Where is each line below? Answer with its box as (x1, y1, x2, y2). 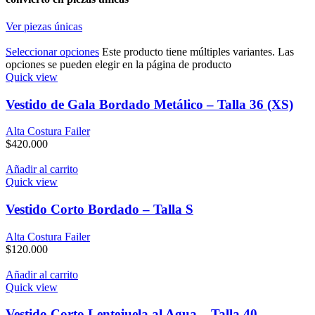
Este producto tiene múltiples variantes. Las (102, 45, 294, 58)
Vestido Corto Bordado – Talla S (6, 202, 193, 217)
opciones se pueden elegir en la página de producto (6, 58, 231, 70)
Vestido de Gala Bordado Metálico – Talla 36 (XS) (6, 96, 293, 112)
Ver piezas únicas (6, 20, 82, 32)
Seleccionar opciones (6, 45, 99, 58)
